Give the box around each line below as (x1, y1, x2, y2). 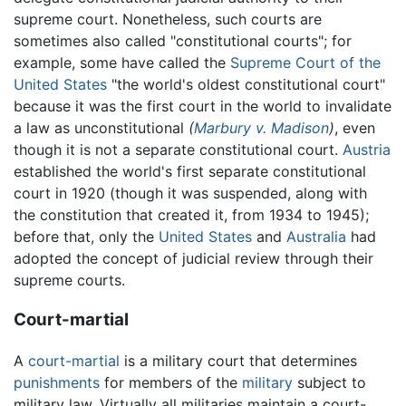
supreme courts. (14, 270, 125, 289)
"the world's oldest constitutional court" (107, 74, 385, 93)
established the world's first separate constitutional (14, 161, 366, 180)
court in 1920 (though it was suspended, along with (14, 183, 367, 202)
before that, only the (14, 227, 159, 246)
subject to (293, 373, 366, 392)
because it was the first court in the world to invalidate (14, 96, 391, 115)
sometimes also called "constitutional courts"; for (14, 31, 352, 50)
